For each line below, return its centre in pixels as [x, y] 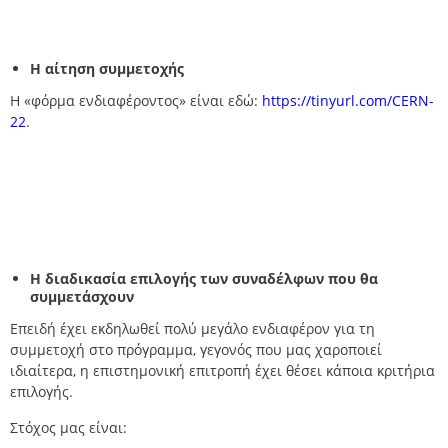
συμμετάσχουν [82, 297]
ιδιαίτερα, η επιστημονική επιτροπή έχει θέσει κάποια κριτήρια [222, 371]
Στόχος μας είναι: [68, 428]
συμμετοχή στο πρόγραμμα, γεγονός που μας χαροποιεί [196, 350]
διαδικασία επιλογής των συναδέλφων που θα [211, 279]
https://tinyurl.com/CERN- [348, 101]
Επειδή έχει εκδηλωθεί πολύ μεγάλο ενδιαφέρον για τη [192, 329]
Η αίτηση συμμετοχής [107, 69]
